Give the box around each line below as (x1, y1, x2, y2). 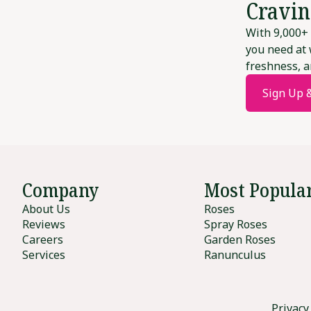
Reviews (22, 217, 65, 233)
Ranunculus (204, 247, 267, 263)
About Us (22, 201, 70, 217)
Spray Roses (204, 217, 268, 233)
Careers (22, 232, 63, 248)
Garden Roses (204, 232, 276, 248)
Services (22, 247, 65, 263)
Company (22, 176, 99, 203)
